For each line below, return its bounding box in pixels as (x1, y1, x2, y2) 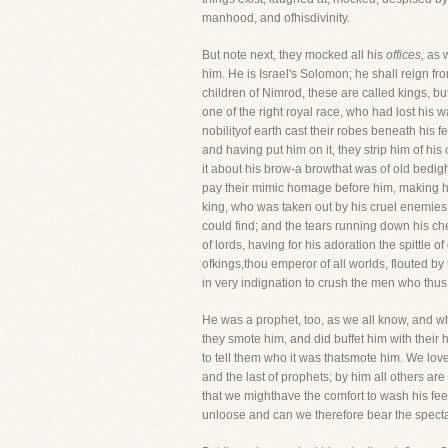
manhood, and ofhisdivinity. (202, 11, 350, 25)
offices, (386, 48, 424, 62)
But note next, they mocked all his (202, 48, 386, 62)
